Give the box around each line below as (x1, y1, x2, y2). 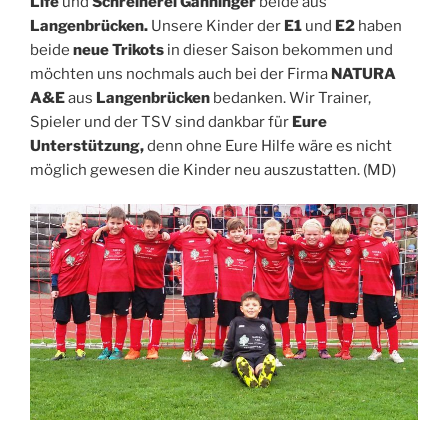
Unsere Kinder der (148, 16, 284, 35)
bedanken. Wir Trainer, (210, 88, 371, 107)
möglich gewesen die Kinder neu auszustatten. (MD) (30, 160, 396, 179)
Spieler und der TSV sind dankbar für (30, 112, 292, 131)
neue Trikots (73, 40, 164, 59)
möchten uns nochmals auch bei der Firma (30, 64, 331, 83)
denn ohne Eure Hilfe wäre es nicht (144, 136, 392, 155)
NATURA (331, 64, 396, 83)
